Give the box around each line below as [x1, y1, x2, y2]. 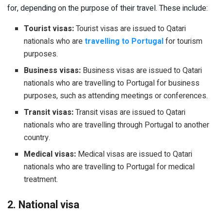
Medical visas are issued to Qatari [76, 148, 193, 161]
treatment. [24, 174, 58, 186]
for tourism [163, 36, 203, 48]
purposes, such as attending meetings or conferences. [24, 90, 208, 102]
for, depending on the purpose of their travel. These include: [7, 2, 208, 15]
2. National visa [7, 197, 79, 213]
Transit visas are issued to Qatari [75, 107, 186, 119]
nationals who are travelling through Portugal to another [24, 119, 210, 131]
